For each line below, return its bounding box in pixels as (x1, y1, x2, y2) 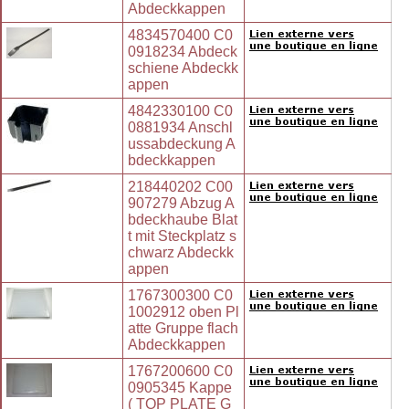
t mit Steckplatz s (128, 228, 236, 245)
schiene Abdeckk (128, 60, 238, 77)
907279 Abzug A (128, 195, 235, 212)
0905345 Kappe (128, 380, 232, 396)
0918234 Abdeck (128, 44, 237, 60)
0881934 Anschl (128, 120, 233, 136)
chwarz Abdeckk (128, 245, 234, 261)
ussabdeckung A (128, 136, 236, 152)
